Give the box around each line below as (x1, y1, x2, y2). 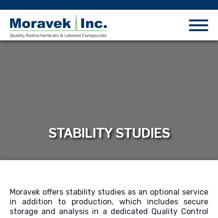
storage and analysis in (10, 207, 103, 217)
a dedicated (102, 207, 148, 217)
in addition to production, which (10, 197, 147, 207)
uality (156, 207, 182, 217)
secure (178, 197, 209, 207)
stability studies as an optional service (66, 187, 208, 197)
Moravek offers (10, 187, 66, 197)
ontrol (186, 207, 209, 217)
